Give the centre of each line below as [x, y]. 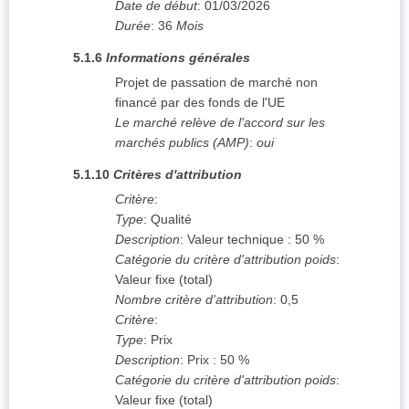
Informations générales [178, 58]
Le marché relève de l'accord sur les [220, 123]
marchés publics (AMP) [182, 143]
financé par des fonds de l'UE [200, 103]
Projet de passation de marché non [216, 83]
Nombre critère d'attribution [194, 300]
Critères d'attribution [178, 175]
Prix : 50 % [218, 360]
